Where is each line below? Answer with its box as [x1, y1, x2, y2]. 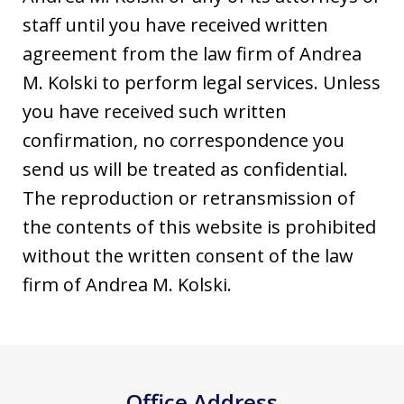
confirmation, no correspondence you [23, 128, 344, 152]
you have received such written [23, 99, 287, 124]
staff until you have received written [23, 13, 328, 37]
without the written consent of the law [23, 243, 353, 268]
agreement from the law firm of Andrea [23, 41, 362, 66]
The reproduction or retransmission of [23, 186, 355, 210]
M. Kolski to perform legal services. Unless [23, 70, 381, 95]
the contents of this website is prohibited [23, 215, 376, 239]
